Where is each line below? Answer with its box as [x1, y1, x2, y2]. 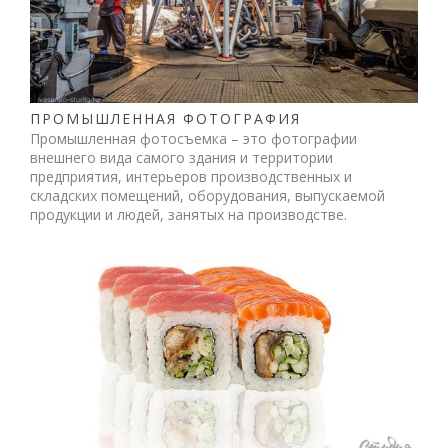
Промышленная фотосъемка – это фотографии [30, 128, 358, 148]
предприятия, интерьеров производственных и [30, 166, 353, 186]
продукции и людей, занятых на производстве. [30, 204, 348, 224]
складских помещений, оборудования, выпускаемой [30, 185, 386, 205]
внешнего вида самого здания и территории [30, 147, 334, 167]
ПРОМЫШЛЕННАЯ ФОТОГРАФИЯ [30, 108, 302, 128]
